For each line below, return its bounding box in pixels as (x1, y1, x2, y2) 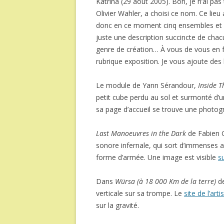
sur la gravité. (96, 200, 139, 210)
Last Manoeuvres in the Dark (96, 128, 186, 138)
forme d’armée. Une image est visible (96, 152, 218, 162)
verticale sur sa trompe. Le (96, 188, 184, 198)
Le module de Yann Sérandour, (96, 80, 198, 90)
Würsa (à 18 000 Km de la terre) (115, 176, 216, 186)
